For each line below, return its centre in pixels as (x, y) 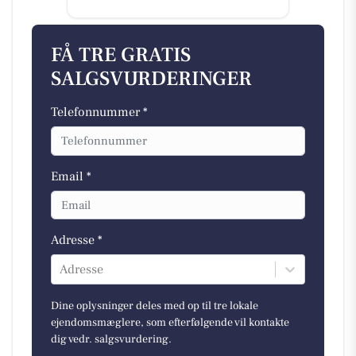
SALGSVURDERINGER (151, 79)
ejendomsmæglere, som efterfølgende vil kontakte (170, 323)
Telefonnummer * (99, 112)
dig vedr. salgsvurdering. (111, 340)
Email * (71, 176)
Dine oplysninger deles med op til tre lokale (155, 306)
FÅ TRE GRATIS (121, 56)
